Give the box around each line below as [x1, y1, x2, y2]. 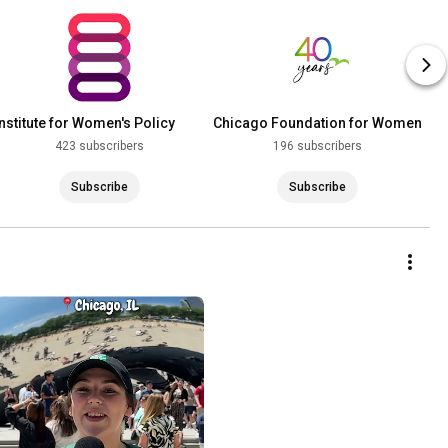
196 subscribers [272, 139, 362, 154]
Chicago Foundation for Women [212, 115, 422, 132]
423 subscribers [54, 139, 144, 154]
